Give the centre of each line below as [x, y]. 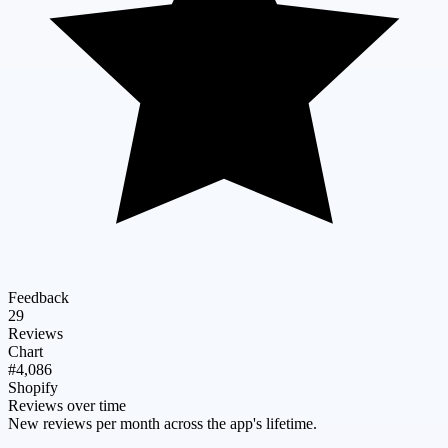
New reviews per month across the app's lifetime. [162, 423]
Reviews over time [67, 405]
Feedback [38, 297]
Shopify [33, 387]
